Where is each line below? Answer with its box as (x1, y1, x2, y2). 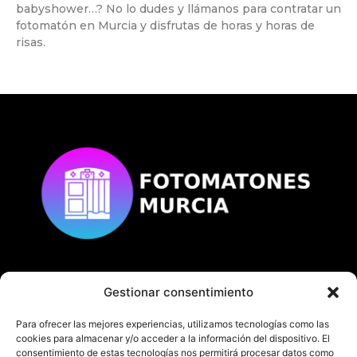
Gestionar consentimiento (104, 284, 253, 300)
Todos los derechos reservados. (80, 316, 277, 332)
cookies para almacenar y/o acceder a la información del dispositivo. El (16, 332, 330, 344)
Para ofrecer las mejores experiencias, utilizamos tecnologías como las (16, 318, 329, 330)
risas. (16, 34, 45, 49)
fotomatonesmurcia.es (140, 286, 297, 302)
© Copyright (60, 286, 141, 302)
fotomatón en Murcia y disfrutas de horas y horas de (16, 18, 315, 33)
